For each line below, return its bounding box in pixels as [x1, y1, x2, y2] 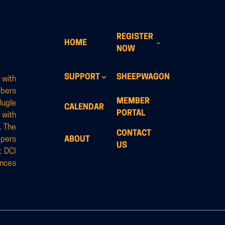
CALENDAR [64, 103, 104, 112]
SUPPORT [64, 73, 100, 82]
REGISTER [117, 33, 153, 42]
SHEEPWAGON [117, 73, 170, 82]
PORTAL [117, 109, 145, 118]
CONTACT [117, 130, 151, 138]
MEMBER [117, 97, 150, 106]
